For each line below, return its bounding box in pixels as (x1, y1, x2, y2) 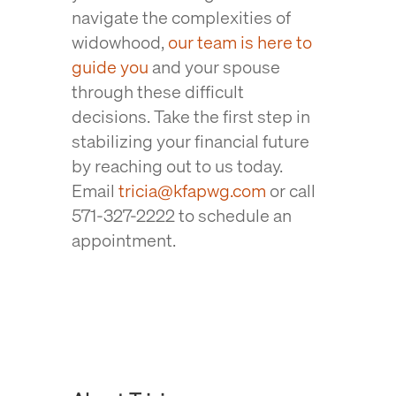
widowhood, (71, 30, 168, 54)
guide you (71, 55, 148, 79)
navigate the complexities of (71, 5, 291, 29)
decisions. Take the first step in (71, 104, 310, 128)
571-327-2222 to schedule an (71, 203, 292, 227)
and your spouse (148, 55, 280, 79)
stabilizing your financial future (71, 129, 309, 153)
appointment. (71, 228, 176, 252)
